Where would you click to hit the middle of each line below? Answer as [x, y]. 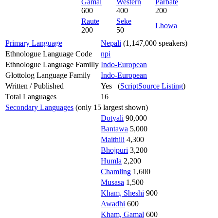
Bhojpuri [114, 150]
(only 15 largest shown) [111, 107]
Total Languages [31, 96]
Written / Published [35, 86]
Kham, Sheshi [122, 193]
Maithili [113, 139]
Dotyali [112, 118]
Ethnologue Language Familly [52, 64]
